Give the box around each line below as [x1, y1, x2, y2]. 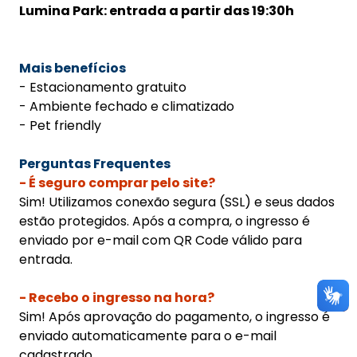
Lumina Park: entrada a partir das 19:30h [19, 2, 294, 21]
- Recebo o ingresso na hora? [19, 288, 214, 308]
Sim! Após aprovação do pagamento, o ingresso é [19, 308, 330, 327]
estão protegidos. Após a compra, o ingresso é [19, 212, 310, 231]
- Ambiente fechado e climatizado [19, 97, 234, 116]
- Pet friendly [19, 116, 101, 135]
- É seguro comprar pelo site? [19, 174, 215, 193]
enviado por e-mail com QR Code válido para [19, 231, 302, 250]
